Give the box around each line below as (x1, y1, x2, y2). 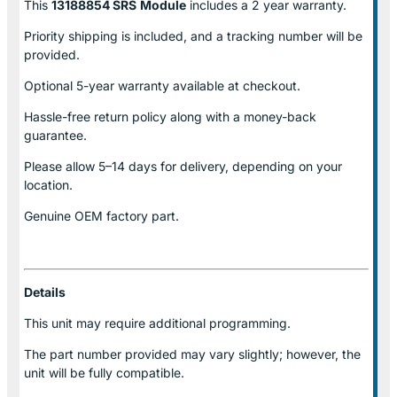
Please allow (24, 158, 98, 174)
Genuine (24, 207, 74, 223)
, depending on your (225, 158, 342, 174)
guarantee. (24, 127, 87, 143)
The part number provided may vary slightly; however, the (24, 346, 361, 362)
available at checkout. (169, 77, 300, 93)
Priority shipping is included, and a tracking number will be (24, 27, 362, 43)
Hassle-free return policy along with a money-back (24, 108, 316, 124)
